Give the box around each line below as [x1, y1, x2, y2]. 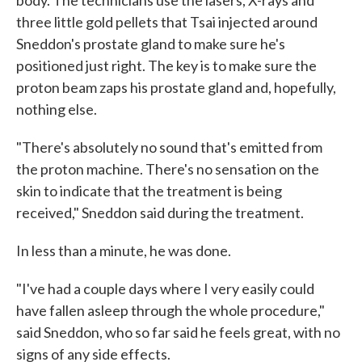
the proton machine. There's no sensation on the [16, 160, 319, 178]
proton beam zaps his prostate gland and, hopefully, [16, 78, 336, 96]
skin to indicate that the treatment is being [16, 182, 282, 200]
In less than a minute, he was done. [16, 242, 231, 259]
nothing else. [16, 100, 97, 118]
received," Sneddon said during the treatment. [16, 204, 304, 221]
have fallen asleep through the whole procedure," [16, 301, 325, 319]
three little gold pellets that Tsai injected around [16, 13, 318, 31]
